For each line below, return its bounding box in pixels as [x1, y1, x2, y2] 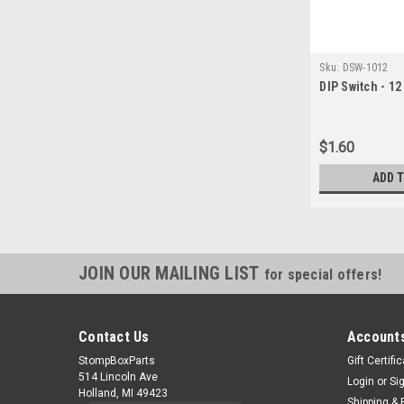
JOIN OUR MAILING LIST [78, 262, 264, 285]
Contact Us [78, 328, 150, 346]
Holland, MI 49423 [78, 387, 168, 400]
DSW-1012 [342, 61, 389, 75]
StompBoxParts [78, 354, 155, 368]
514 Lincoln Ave [78, 371, 158, 384]
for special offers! [263, 266, 382, 284]
